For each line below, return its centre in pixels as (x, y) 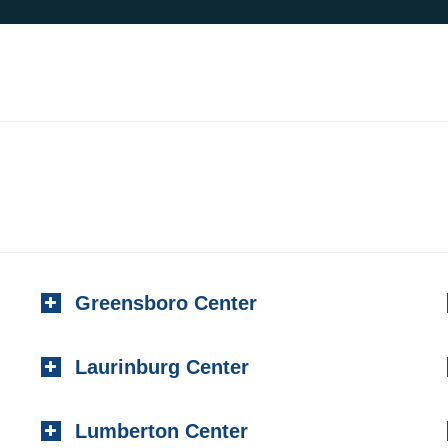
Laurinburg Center (161, 367)
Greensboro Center (165, 303)
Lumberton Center (161, 431)
